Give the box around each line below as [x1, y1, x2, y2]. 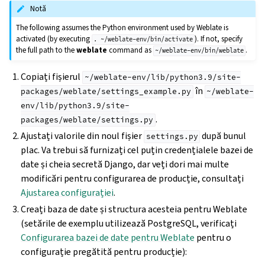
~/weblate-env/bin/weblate [155, 47, 244, 55]
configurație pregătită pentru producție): [21, 245, 188, 258]
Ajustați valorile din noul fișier [21, 130, 144, 143]
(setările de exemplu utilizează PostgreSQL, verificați [21, 217, 237, 230]
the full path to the [16, 45, 77, 56]
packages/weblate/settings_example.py [21, 86, 192, 97]
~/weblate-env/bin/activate [101, 35, 193, 44]
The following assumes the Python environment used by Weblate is [16, 22, 229, 33]
